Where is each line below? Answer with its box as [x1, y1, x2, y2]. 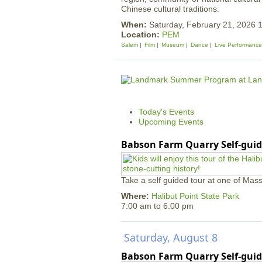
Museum [161, 42, 184, 48]
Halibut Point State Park [151, 191, 239, 201]
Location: [121, 30, 162, 39]
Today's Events [139, 107, 194, 116]
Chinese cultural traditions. [121, 4, 219, 13]
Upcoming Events [139, 117, 204, 126]
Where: [121, 191, 149, 201]
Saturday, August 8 [124, 230, 218, 244]
